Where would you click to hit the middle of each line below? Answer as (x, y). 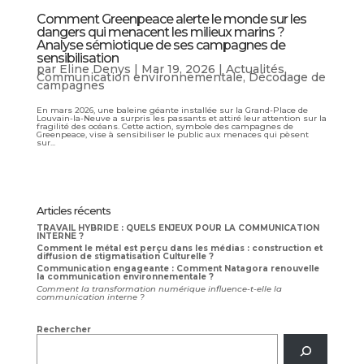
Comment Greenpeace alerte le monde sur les (171, 19)
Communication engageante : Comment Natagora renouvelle (178, 268)
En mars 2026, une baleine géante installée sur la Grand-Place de (172, 110)
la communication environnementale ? (125, 276)
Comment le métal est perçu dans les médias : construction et (179, 248)
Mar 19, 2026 (178, 69)
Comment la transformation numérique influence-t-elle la (159, 288)
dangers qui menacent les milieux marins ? (160, 32)
